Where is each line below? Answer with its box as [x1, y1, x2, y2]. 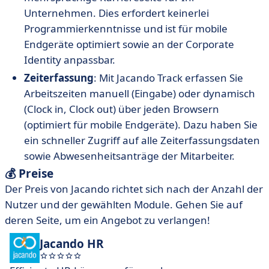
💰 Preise [5, 166, 53, 182]
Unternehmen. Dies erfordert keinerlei [24, 6, 209, 20]
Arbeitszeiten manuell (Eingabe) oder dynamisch [24, 86, 255, 101]
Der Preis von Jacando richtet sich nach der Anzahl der [5, 182, 263, 196]
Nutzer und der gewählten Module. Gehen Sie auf [5, 198, 243, 212]
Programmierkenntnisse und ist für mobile [24, 22, 228, 36]
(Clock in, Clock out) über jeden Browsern [24, 102, 219, 116]
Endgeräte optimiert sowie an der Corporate [24, 37, 234, 52]
